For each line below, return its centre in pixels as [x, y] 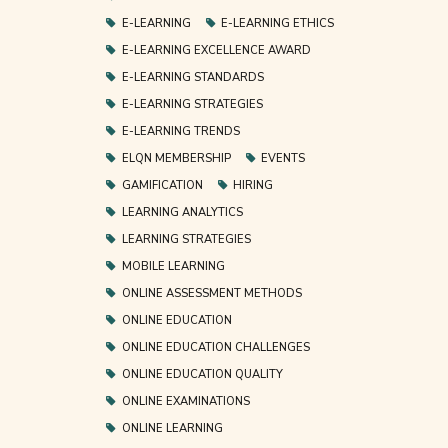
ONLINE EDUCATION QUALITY [202, 374]
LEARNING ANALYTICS [182, 212]
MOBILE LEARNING [173, 266]
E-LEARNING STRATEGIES [192, 104]
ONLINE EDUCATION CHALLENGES [215, 347]
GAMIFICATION [162, 185]
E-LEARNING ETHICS [278, 23]
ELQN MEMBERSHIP [176, 158]
